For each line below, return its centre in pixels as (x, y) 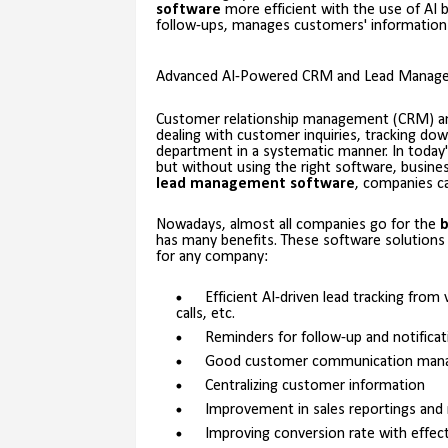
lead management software (255, 184)
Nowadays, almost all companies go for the (297, 225)
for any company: (211, 257)
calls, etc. (205, 314)
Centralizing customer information (314, 386)
